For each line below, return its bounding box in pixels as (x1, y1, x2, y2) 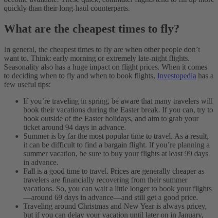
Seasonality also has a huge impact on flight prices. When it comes (4, 62, 207, 71)
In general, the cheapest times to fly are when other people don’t (4, 45, 200, 54)
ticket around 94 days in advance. (23, 123, 126, 131)
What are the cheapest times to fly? (4, 22, 180, 35)
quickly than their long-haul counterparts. (4, 3, 132, 12)
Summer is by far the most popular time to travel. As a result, (23, 131, 209, 140)
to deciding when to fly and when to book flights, (4, 71, 157, 80)
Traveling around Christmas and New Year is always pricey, (23, 201, 207, 210)
